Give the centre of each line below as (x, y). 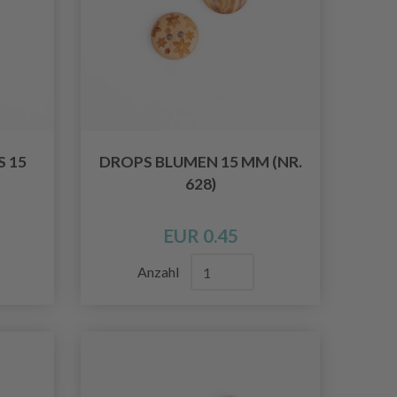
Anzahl (160, 272)
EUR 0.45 (200, 236)
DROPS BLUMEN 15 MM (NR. (200, 162)
